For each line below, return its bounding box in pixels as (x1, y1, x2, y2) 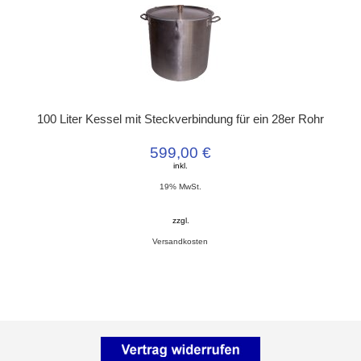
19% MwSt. (159, 182, 201, 192)
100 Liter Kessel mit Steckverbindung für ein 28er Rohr (36, 113, 324, 127)
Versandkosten (152, 237, 209, 247)
